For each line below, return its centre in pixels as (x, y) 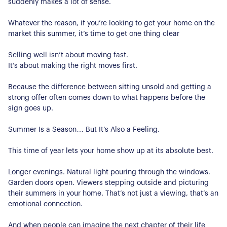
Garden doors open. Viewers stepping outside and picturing (108, 183)
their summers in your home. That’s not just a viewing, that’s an (113, 193)
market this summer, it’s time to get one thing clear (94, 34)
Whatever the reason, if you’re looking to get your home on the (111, 23)
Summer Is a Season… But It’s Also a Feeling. (84, 129)
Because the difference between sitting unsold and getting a (110, 87)
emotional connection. (45, 204)
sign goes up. (31, 108)
